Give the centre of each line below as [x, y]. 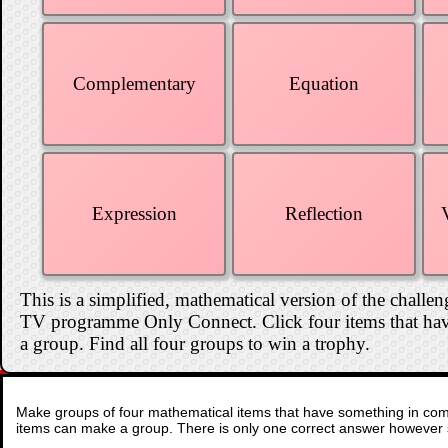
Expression [134, 213]
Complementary [134, 83]
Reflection [324, 213]
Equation [324, 83]
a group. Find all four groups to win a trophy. [195, 343]
